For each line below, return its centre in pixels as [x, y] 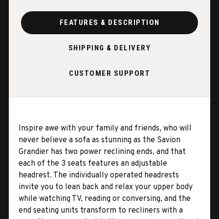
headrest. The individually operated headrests [99, 175]
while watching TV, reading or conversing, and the [105, 199]
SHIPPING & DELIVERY [109, 48]
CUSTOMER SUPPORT [109, 74]
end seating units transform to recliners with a [101, 210]
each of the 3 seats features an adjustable [93, 164]
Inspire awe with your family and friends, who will [105, 128]
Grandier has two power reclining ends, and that [102, 152]
